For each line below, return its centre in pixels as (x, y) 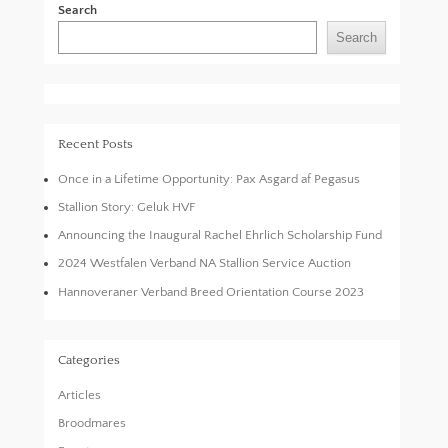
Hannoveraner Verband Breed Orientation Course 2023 (211, 291)
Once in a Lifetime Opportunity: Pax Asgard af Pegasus (209, 179)
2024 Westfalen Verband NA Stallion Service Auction (205, 263)
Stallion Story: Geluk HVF (127, 207)
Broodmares (92, 422)
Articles (80, 394)
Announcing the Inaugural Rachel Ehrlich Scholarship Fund (220, 235)
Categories (89, 359)
